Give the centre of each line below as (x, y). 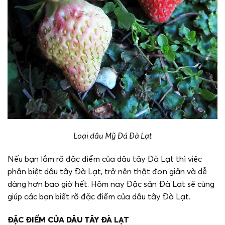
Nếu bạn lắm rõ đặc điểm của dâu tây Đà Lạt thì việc (105, 158)
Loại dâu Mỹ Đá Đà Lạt (113, 136)
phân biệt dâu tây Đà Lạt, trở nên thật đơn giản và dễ (107, 171)
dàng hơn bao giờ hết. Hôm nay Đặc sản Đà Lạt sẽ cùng (111, 184)
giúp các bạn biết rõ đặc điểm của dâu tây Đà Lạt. (99, 196)
